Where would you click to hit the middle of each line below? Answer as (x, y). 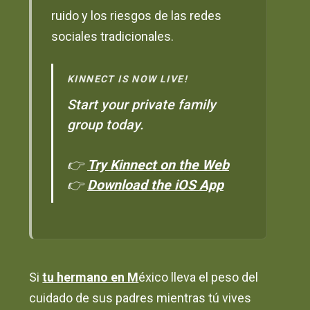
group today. (105, 125)
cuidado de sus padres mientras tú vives (140, 298)
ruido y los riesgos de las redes (137, 16)
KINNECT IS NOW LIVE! (127, 79)
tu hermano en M (91, 277)
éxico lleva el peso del (199, 277)
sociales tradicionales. (113, 37)
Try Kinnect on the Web (158, 165)
